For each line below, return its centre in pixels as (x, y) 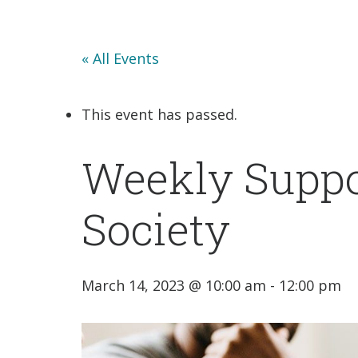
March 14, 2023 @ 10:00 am (174, 286)
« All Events (120, 59)
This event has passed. (159, 115)
